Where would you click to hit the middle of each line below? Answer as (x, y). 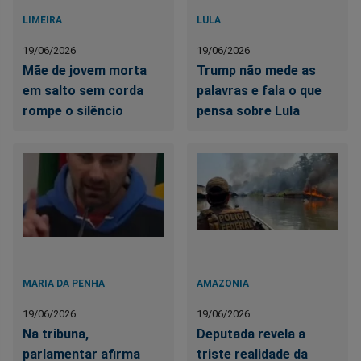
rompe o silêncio (73, 111)
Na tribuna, (56, 334)
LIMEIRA (42, 21)
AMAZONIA (223, 284)
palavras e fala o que (259, 91)
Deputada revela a (251, 334)
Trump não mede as (257, 71)
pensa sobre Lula (249, 111)
